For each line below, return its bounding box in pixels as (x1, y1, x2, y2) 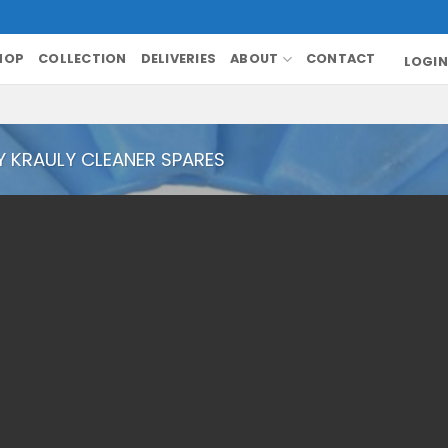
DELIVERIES (140, 50, 217, 67)
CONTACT (305, 50, 376, 67)
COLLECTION (38, 50, 127, 67)
